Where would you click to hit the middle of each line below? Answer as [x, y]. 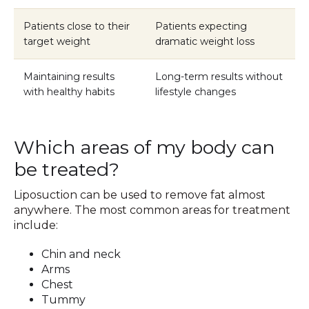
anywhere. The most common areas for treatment [152, 210]
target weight [57, 41]
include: [36, 225]
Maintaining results [69, 76]
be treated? [67, 169]
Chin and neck [81, 254]
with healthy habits [69, 91]
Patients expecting [201, 26]
